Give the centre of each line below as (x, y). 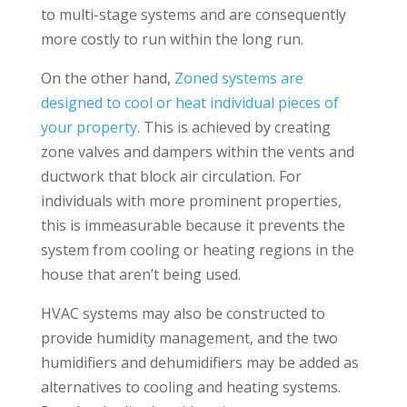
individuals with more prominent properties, (191, 201)
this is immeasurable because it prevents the (193, 226)
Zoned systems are (238, 79)
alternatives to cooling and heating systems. (190, 387)
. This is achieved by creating (233, 128)
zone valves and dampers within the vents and (197, 152)
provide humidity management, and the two (189, 338)
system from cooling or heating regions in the (197, 250)
